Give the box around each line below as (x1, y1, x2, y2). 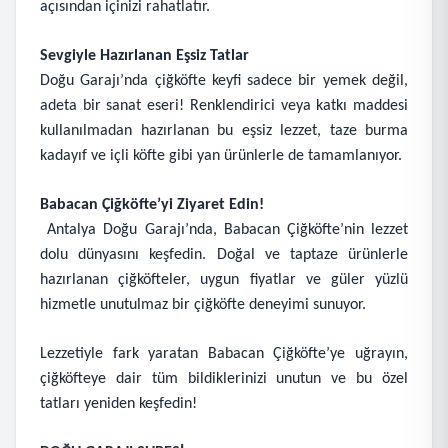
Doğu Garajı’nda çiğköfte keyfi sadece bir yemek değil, (40, 73, 408, 89)
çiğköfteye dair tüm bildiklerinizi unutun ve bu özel (40, 371, 408, 387)
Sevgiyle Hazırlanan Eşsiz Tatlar (40, 48, 249, 64)
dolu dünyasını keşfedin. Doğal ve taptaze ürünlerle (40, 247, 408, 263)
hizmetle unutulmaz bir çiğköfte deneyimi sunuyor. (40, 297, 366, 313)
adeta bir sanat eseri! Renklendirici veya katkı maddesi (40, 98, 408, 114)
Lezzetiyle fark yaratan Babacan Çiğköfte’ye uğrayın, (40, 346, 408, 362)
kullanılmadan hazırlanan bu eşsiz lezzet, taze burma (40, 123, 408, 139)
